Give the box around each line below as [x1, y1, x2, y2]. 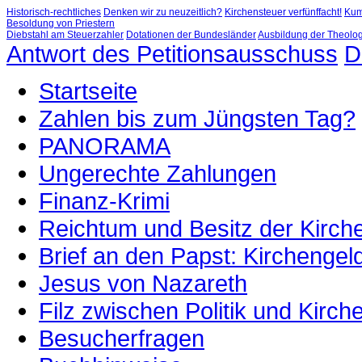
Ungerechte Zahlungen [39, 160, 276, 187]
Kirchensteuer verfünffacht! [225, 6, 342, 18]
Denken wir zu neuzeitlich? [103, 6, 222, 18]
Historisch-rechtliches [6, 6, 101, 18]
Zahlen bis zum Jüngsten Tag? [39, 105, 356, 132]
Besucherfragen [39, 325, 204, 351]
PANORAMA [39, 133, 170, 159]
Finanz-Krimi [39, 187, 170, 214]
